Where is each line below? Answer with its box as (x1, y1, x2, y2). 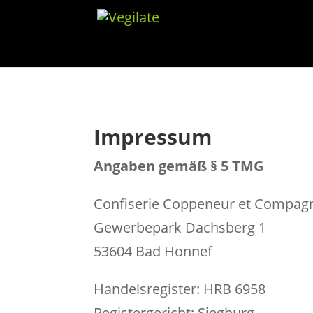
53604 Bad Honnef (94, 241, 213, 261)
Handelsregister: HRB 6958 (94, 279, 266, 298)
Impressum (94, 122, 212, 151)
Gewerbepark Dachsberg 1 (94, 217, 267, 237)
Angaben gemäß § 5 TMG (94, 156, 264, 175)
